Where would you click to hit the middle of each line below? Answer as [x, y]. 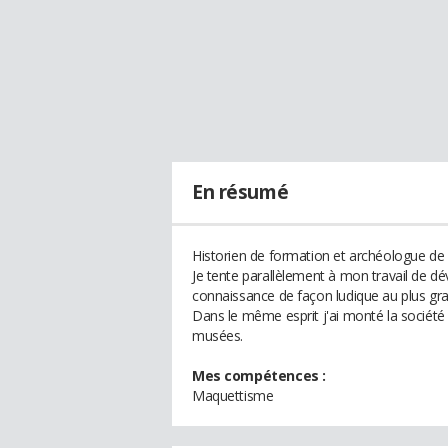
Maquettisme [233, 395]
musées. [218, 335]
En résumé [240, 192]
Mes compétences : [259, 375]
